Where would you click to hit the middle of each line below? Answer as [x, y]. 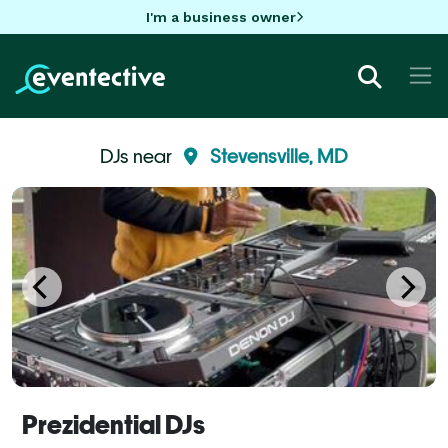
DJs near [138, 155]
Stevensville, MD [279, 155]
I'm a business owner [220, 16]
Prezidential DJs [113, 424]
